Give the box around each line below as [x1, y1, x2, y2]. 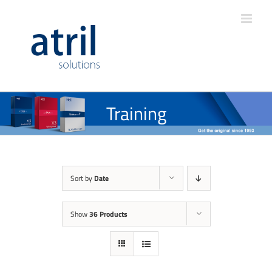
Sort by [70, 172, 94, 184]
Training [106, 100, 166, 127]
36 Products [89, 208, 127, 220]
